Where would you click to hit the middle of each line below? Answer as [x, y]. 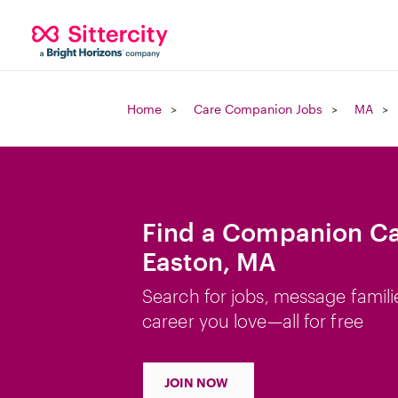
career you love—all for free [253, 321]
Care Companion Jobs [258, 109]
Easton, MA [210, 261]
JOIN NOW [196, 382]
